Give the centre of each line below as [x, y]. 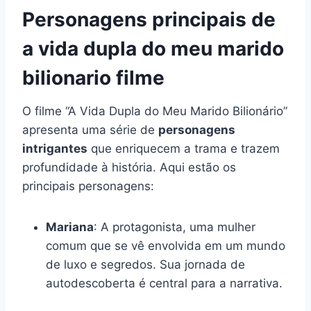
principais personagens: [88, 186]
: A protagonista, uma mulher [175, 227]
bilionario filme [93, 77]
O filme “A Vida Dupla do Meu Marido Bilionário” [155, 111]
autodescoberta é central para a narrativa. [164, 283]
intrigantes [55, 148]
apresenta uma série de [90, 129]
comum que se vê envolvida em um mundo [166, 245]
